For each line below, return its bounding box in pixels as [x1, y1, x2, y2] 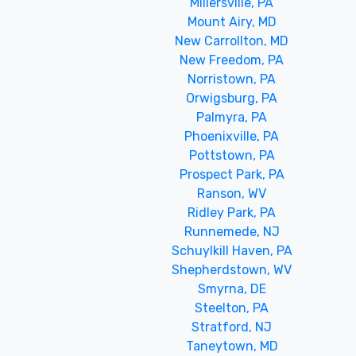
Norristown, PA [188, 71, 277, 87]
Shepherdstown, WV [172, 261, 292, 277]
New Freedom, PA [180, 52, 284, 68]
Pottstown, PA [188, 147, 275, 163]
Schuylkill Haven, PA [171, 242, 292, 258]
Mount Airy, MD [187, 14, 277, 29]
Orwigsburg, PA [186, 90, 278, 106]
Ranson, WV [197, 185, 267, 201]
